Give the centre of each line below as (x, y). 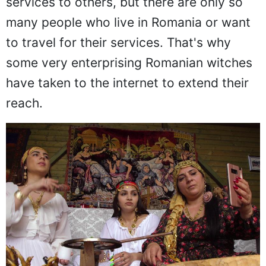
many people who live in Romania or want (128, 22)
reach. (24, 103)
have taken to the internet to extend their (127, 83)
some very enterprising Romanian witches (129, 63)
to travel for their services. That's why (118, 42)
